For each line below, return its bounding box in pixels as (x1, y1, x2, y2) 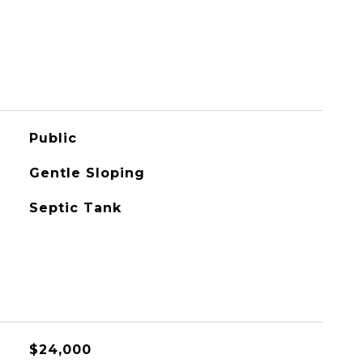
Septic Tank (28, 200, 122, 216)
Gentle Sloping (28, 165, 145, 181)
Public (28, 130, 77, 146)
